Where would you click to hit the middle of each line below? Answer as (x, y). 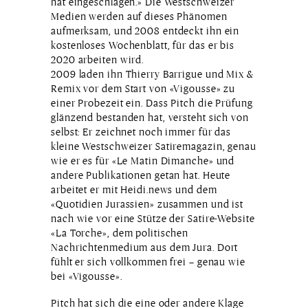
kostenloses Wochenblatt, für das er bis (143, 45)
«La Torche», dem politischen (120, 233)
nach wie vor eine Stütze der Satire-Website (153, 219)
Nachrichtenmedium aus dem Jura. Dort (145, 247)
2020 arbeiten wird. (98, 60)
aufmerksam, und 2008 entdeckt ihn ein (145, 31)
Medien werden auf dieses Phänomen (139, 16)
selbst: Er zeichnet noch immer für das (141, 132)
